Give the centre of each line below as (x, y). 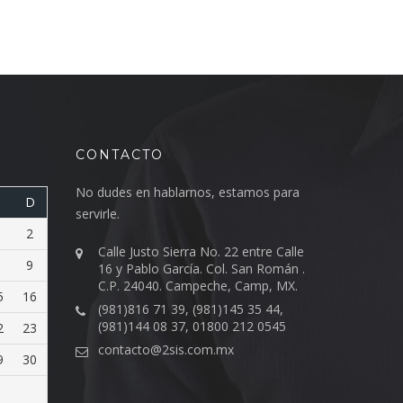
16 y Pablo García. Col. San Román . (201, 269)
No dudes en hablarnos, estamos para (187, 193)
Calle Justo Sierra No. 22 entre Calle (201, 252)
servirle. (97, 214)
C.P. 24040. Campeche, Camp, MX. (197, 286)
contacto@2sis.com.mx (166, 350)
